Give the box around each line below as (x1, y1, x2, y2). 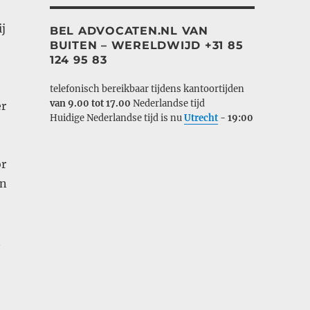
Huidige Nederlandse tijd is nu (49, 111, 184, 124)
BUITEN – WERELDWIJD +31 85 (49, 38, 244, 52)
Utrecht (183, 111, 218, 124)
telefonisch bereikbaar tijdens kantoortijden (49, 82, 244, 95)
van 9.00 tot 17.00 (49, 97, 133, 109)
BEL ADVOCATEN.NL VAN (49, 24, 208, 37)
